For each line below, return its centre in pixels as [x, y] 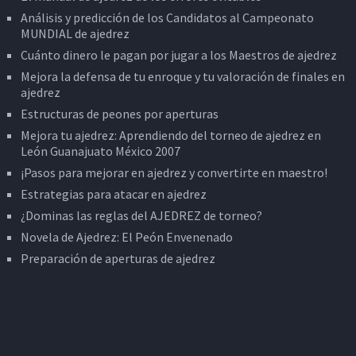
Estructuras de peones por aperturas [119, 114]
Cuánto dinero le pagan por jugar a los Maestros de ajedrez [178, 55]
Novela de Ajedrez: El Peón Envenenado [126, 237]
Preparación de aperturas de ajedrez [118, 259]
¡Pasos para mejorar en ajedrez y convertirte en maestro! [174, 173]
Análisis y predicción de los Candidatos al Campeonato [167, 18]
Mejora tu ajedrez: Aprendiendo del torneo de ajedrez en [170, 135]
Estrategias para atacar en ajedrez [113, 194]
